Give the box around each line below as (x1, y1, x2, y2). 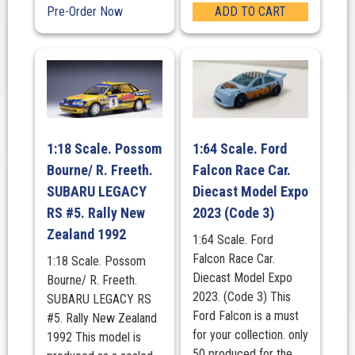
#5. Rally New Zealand (46, 310, 157, 326)
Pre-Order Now (46, 3, 123, 19)
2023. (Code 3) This (192, 288, 291, 304)
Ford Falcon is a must (192, 307, 299, 323)
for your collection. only (192, 326, 308, 342)
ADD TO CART (215, 3, 286, 19)
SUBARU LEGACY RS (46, 291, 151, 307)
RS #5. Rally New (46, 204, 145, 221)
